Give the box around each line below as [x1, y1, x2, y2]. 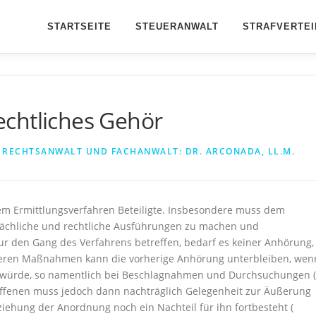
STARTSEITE [47, 21, 111, 32]
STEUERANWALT [135, 21, 219, 32]
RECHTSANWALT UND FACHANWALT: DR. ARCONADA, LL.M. [2, 145, 295, 157]
